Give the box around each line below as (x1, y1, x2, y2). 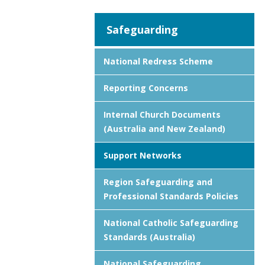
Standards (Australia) (104, 231, 195, 243)
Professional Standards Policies (104, 190, 238, 202)
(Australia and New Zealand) (104, 123, 225, 134)
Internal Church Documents (104, 109, 221, 120)
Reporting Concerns (104, 82, 188, 93)
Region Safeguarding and (104, 176, 212, 188)
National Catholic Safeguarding (104, 217, 238, 228)
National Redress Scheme (104, 56, 213, 67)
